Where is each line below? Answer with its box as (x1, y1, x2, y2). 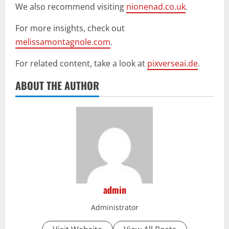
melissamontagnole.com (15, 36, 110, 48)
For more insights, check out (15, 22, 125, 34)
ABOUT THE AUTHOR (15, 78, 99, 94)
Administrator (90, 202, 139, 213)
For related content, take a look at (15, 58, 147, 70)
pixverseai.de (147, 58, 198, 70)
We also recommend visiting (15, 1, 126, 13)
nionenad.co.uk (126, 1, 186, 13)
